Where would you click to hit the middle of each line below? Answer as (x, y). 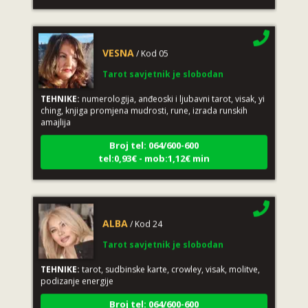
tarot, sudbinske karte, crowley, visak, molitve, (169, 262)
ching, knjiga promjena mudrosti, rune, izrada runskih (144, 103)
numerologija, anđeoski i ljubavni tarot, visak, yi (172, 91)
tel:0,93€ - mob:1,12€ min (154, 151)
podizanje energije (77, 274)
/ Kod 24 (146, 217)
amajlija (55, 115)
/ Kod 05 (152, 46)
